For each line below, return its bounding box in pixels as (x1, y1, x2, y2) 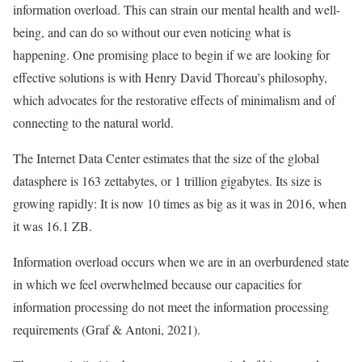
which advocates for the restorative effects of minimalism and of (13, 91, 335, 108)
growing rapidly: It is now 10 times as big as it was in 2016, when (13, 195, 347, 212)
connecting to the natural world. (13, 114, 174, 131)
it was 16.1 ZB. (13, 217, 92, 234)
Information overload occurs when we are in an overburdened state (13, 253, 349, 270)
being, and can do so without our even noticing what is (13, 23, 291, 40)
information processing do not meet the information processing (13, 298, 329, 315)
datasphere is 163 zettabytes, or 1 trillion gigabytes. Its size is (13, 172, 322, 189)
